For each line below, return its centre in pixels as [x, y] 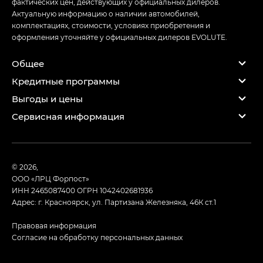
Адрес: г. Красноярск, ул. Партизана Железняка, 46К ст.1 [114, 202]
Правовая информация [54, 226]
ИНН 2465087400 [44, 190]
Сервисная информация [68, 116]
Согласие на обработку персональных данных [97, 237]
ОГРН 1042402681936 [115, 190]
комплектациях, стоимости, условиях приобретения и [111, 26]
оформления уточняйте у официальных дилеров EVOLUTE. [119, 37]
